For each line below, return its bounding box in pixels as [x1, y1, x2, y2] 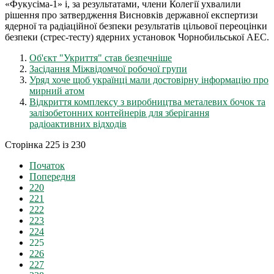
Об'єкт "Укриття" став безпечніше [29, 53, 172, 64]
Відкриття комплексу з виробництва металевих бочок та [29, 97, 265, 108]
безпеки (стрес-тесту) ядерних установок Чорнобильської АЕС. [5, 32, 269, 43]
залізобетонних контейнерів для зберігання [29, 108, 209, 119]
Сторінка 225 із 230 [5, 139, 86, 150]
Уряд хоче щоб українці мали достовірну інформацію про [29, 75, 268, 86]
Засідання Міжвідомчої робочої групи [29, 64, 187, 75]
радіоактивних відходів [29, 119, 127, 130]
